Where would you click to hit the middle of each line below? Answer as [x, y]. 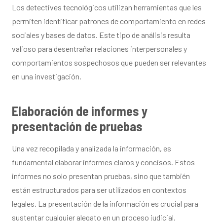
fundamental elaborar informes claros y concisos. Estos [103, 162]
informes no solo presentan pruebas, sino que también [101, 176]
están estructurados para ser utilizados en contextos [99, 189]
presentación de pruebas [77, 126]
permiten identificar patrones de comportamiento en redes [109, 21]
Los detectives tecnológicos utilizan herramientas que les [107, 7]
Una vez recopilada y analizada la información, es [92, 148]
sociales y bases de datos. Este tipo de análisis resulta [101, 35]
